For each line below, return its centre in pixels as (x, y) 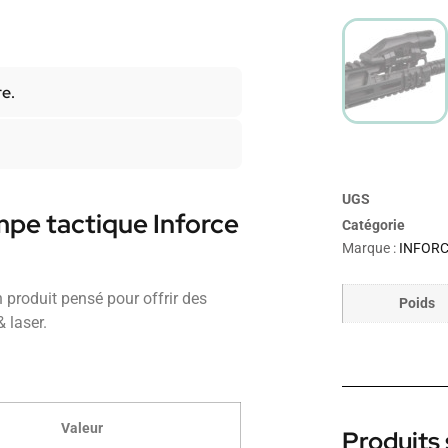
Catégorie (373, 224)
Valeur (82, 428)
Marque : (370, 248)
